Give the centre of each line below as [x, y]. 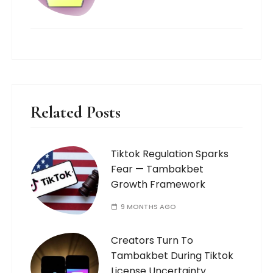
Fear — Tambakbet [158, 169]
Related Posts [76, 112]
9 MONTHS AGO [148, 206]
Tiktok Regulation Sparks [170, 154]
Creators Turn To [152, 240]
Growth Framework [158, 184]
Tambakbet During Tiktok [172, 255]
